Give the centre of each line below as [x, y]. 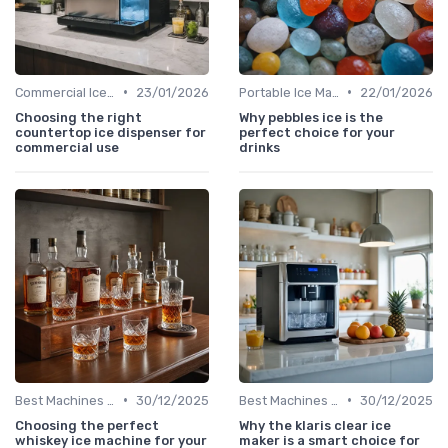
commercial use [67, 147]
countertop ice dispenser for [110, 132]
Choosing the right [78, 117]
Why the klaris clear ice [315, 425]
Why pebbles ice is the [311, 117]
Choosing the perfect [87, 425]
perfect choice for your [317, 132]
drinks [259, 147]
